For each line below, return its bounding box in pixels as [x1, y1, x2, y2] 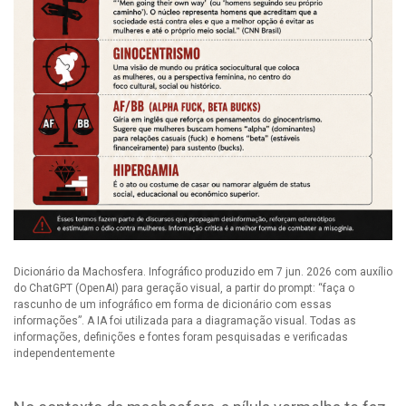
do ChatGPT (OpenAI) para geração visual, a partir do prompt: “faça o [14, 281, 354, 295]
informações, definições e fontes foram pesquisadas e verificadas [14, 330, 348, 343]
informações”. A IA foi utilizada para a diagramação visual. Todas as [14, 314, 356, 327]
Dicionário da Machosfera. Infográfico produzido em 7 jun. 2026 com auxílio [14, 265, 392, 278]
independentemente [14, 346, 115, 360]
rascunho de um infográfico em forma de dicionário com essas [14, 297, 332, 311]
